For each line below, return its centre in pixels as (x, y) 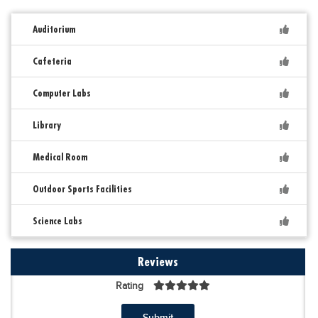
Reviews (158, 262)
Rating (129, 286)
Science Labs (57, 221)
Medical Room (60, 157)
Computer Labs (62, 93)
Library (47, 125)
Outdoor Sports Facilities (82, 189)
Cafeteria (52, 61)
